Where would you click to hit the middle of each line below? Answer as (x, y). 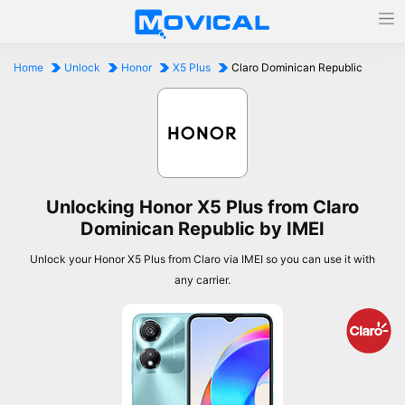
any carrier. (202, 280)
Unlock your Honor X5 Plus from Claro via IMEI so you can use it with (202, 259)
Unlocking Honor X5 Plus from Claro (202, 207)
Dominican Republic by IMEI (202, 229)
